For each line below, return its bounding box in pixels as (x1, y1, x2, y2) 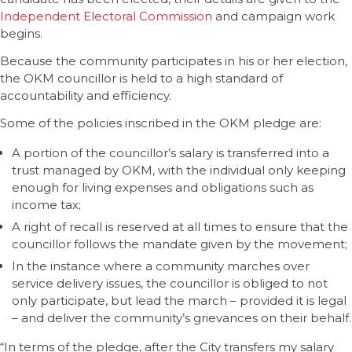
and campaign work (212, 9, 335, 24)
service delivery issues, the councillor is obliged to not (12, 275, 328, 291)
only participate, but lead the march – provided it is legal (12, 292, 346, 308)
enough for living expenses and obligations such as (12, 179, 313, 195)
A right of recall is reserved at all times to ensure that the (12, 218, 348, 234)
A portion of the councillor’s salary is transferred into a (12, 145, 329, 160)
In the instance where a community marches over (12, 258, 310, 273)
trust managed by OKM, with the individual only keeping (12, 162, 346, 178)
